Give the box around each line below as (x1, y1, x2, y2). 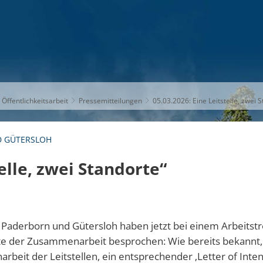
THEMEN (33, 50, 68, 61)
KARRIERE (180, 50, 219, 61)
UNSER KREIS (98, 50, 150, 61)
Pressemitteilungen (79, 95, 142, 106)
